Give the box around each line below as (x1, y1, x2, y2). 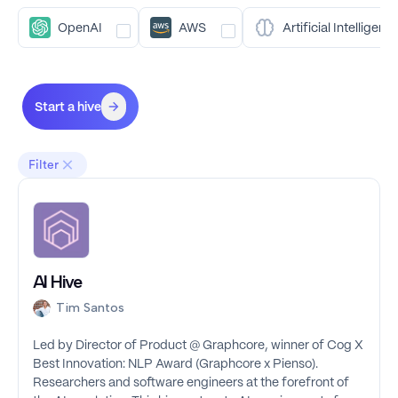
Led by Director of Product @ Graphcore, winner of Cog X (33, 339, 363, 353)
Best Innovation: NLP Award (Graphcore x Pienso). (33, 358, 318, 371)
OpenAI (58, 22, 102, 36)
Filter (28, 158, 59, 171)
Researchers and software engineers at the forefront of (33, 377, 349, 390)
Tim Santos (56, 300, 124, 316)
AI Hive (33, 271, 82, 293)
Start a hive (35, 100, 101, 114)
